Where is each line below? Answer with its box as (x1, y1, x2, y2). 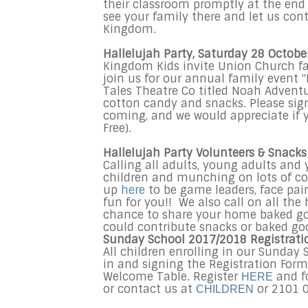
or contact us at (103, 282, 196, 297)
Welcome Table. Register (103, 269, 241, 285)
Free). (103, 121, 131, 136)
